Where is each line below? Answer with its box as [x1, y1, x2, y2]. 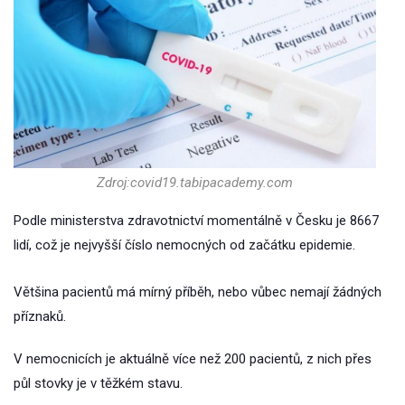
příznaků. [14, 308, 66, 325]
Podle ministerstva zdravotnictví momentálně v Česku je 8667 [14, 212, 379, 230]
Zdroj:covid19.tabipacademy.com [97, 174, 294, 192]
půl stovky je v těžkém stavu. [14, 375, 183, 392]
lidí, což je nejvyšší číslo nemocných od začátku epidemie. [14, 237, 355, 254]
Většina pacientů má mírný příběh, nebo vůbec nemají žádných [14, 284, 381, 301]
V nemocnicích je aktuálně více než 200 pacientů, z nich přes [14, 351, 372, 368]
